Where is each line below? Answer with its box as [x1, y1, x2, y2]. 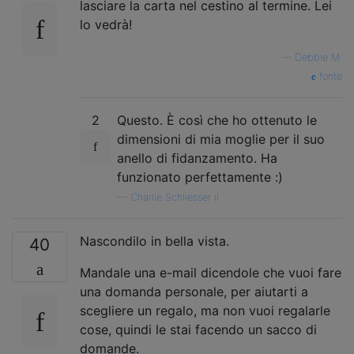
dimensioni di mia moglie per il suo [117, 130, 325, 147]
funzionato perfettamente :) [117, 168, 283, 185]
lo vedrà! [80, 16, 132, 32]
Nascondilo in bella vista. [80, 232, 229, 249]
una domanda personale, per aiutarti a [80, 283, 308, 299]
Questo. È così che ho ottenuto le [117, 111, 317, 128]
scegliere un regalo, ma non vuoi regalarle [80, 302, 330, 318]
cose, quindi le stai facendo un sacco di [80, 321, 317, 337]
